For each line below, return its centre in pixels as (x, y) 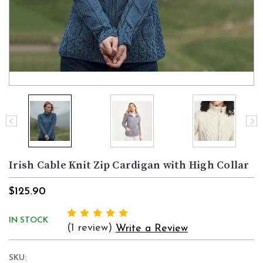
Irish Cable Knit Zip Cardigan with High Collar (129, 166)
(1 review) (91, 228)
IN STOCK (28, 221)
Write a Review (152, 229)
